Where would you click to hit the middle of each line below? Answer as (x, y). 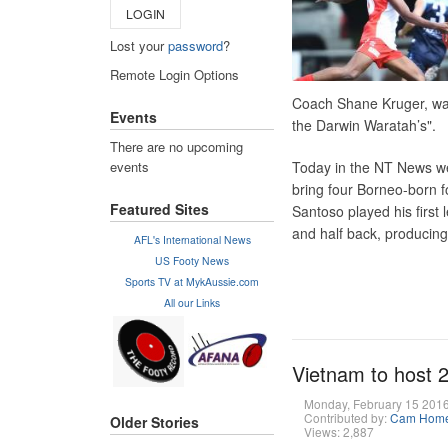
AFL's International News (192, 239)
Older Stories (154, 422)
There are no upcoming (176, 146)
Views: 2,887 (338, 431)
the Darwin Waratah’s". (364, 125)
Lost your (139, 45)
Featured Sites (159, 209)
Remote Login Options (174, 74)
